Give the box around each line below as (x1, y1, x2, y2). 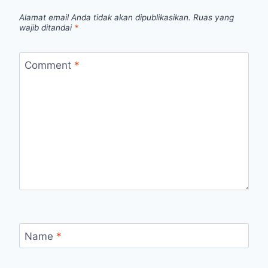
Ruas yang (193, 12, 234, 22)
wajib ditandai (19, 22, 74, 32)
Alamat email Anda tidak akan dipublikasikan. (19, 12, 191, 22)
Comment (24, 59, 74, 71)
